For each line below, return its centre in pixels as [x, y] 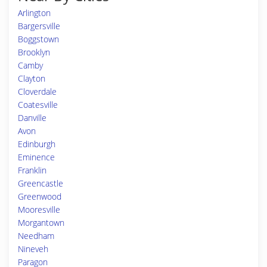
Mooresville [39, 209]
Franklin [32, 170]
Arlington [34, 13]
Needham [36, 236]
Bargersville [39, 26]
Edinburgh [37, 144]
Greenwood [40, 196]
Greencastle [41, 183]
